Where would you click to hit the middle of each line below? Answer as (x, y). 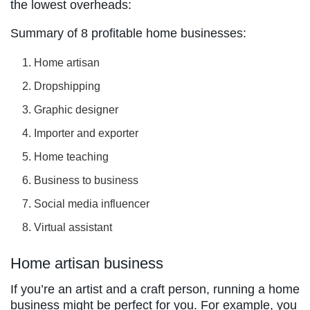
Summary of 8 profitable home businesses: (128, 33)
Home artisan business (87, 263)
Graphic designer (76, 109)
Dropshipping (67, 86)
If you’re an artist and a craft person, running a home (155, 289)
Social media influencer (92, 203)
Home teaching (72, 156)
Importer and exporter (86, 133)
